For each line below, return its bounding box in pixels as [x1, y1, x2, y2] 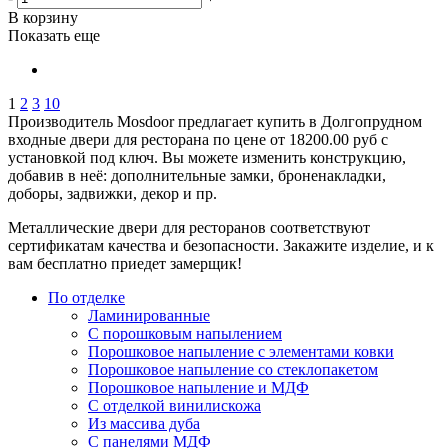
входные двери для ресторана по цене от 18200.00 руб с [8, 130, 388, 148]
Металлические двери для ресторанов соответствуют [8, 218, 370, 236]
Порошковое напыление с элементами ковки [88, 342, 394, 360]
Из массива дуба [88, 414, 200, 432]
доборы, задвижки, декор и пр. [8, 184, 217, 202]
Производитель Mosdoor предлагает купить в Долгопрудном [8, 112, 422, 130]
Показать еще [8, 26, 100, 44]
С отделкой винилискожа [88, 396, 261, 414]
